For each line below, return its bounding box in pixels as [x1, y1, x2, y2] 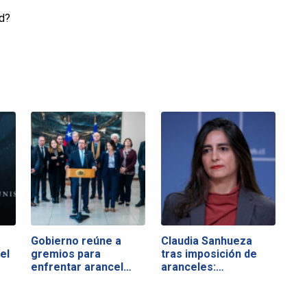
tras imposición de [160, 247, 257, 260]
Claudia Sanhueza [160, 234, 252, 247]
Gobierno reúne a [31, 234, 122, 247]
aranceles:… [160, 260, 224, 273]
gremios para [31, 247, 101, 260]
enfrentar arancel [31, 260, 124, 273]
